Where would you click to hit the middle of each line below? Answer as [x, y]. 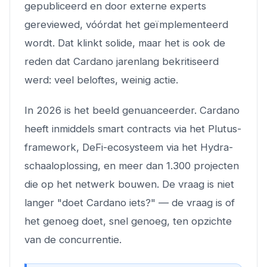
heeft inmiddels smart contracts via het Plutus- [133, 129]
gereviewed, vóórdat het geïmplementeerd [126, 24]
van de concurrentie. [73, 240]
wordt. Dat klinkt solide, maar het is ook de [125, 43]
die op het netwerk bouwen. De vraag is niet [129, 184]
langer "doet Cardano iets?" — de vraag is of [130, 203]
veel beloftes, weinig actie [115, 80]
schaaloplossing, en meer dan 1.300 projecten [132, 166]
